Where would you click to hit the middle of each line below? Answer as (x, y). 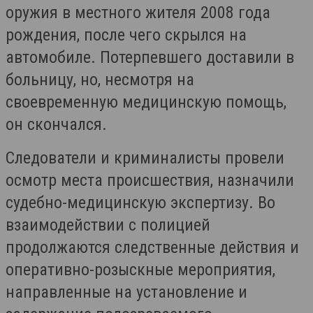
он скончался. (56, 124)
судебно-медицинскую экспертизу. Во (140, 203)
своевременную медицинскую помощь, (146, 102)
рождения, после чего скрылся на (126, 35)
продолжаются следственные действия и (152, 247)
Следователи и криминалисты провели (145, 158)
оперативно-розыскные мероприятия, (140, 270)
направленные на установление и (126, 292)
